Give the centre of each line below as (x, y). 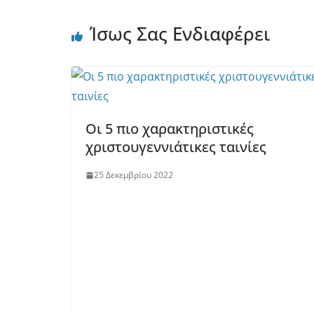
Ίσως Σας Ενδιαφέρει (180, 34)
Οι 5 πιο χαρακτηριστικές (170, 129)
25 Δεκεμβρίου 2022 (134, 175)
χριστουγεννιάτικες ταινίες (176, 147)
